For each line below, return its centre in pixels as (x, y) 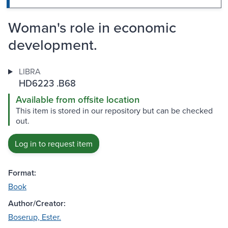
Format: (22, 173)
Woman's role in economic (92, 27)
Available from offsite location (78, 100)
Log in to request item (54, 144)
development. (53, 45)
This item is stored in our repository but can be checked (114, 111)
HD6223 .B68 (47, 83)
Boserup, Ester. (35, 217)
